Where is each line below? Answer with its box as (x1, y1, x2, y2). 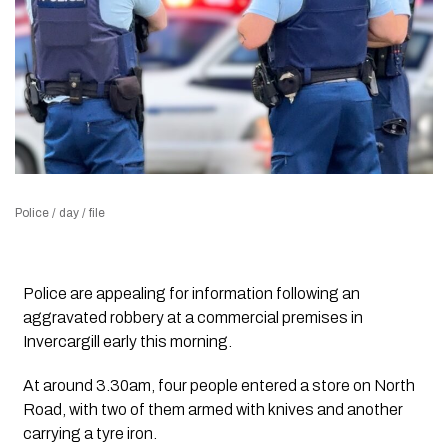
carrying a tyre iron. (22, 424, 157, 442)
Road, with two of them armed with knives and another (22, 400, 403, 418)
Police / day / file (15, 205, 105, 220)
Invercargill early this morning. (22, 332, 232, 350)
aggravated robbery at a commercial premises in (22, 308, 363, 326)
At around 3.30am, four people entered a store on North (22, 376, 415, 394)
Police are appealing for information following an (22, 284, 360, 302)
